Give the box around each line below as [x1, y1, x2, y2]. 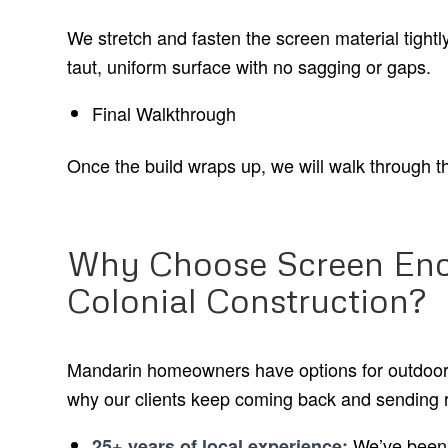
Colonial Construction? [67, 279, 426, 322]
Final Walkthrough [92, 99, 236, 126]
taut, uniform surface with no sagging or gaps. [67, 52, 431, 79]
